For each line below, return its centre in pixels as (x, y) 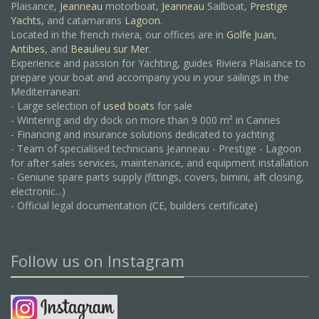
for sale (173, 106)
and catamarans (84, 20)
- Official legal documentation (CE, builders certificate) (134, 205)
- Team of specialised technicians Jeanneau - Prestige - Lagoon (156, 148)
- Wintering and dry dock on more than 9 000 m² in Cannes (146, 120)
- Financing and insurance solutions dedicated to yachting (142, 134)
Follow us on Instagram (98, 261)
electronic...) (38, 191)
